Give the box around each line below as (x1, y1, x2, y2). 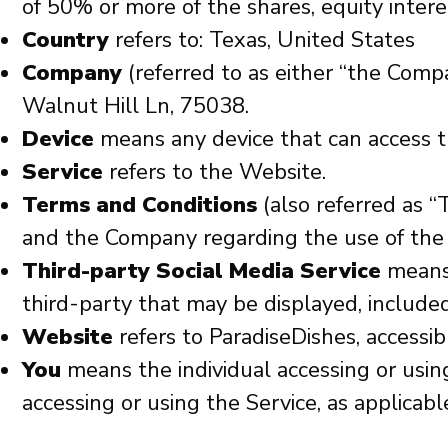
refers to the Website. (103, 156, 326, 187)
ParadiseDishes (209, 321, 356, 352)
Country (22, 24, 109, 55)
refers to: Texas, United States (109, 24, 415, 55)
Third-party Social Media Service (22, 255, 381, 286)
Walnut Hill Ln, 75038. (22, 90, 249, 121)
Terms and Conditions (22, 189, 257, 220)
